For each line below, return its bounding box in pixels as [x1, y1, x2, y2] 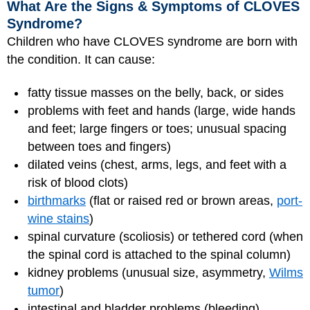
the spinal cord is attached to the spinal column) [28, 248, 291, 262]
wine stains [28, 212, 89, 226]
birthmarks [28, 194, 86, 208]
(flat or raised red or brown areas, [86, 194, 277, 208]
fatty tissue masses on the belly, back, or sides [28, 86, 284, 100]
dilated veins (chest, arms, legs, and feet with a [28, 158, 286, 172]
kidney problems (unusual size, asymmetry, [28, 266, 269, 280]
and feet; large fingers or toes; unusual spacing [28, 122, 286, 136]
